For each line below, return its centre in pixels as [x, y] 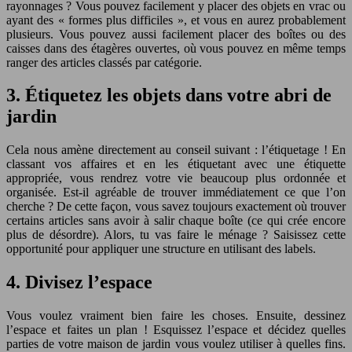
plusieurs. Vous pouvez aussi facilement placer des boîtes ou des [176, 34]
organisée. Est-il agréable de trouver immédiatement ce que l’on [176, 192]
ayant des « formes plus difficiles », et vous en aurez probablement [176, 20]
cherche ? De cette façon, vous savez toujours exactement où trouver [176, 207]
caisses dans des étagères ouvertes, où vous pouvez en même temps [176, 48]
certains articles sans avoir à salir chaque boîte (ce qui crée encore [176, 221]
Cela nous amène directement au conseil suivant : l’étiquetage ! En [176, 150]
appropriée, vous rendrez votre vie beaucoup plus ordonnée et [176, 178]
